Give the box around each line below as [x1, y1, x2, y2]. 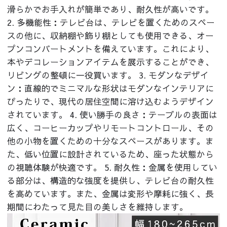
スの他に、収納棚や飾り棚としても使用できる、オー [7, 29, 214, 42]
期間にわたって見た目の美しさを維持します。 [7, 201, 188, 213]
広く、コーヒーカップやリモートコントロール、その [7, 122, 214, 134]
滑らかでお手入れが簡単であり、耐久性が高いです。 [7, 3, 214, 16]
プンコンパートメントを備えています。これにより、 [7, 43, 214, 55]
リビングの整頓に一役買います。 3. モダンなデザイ [7, 69, 209, 82]
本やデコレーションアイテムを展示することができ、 [7, 56, 214, 68]
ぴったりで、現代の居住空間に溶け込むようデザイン [7, 95, 214, 108]
